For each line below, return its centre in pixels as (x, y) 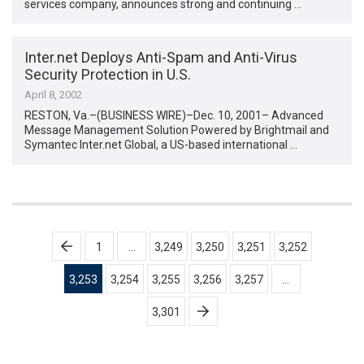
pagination (58, 264)
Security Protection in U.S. (108, 75)
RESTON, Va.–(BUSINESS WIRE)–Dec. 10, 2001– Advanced (174, 116)
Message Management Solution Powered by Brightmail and (177, 130)
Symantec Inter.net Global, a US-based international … (161, 145)
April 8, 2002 (54, 95)
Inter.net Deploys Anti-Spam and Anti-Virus (161, 58)
